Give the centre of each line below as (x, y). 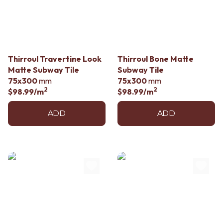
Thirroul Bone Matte (156, 59)
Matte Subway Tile (44, 70)
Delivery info (29, 13)
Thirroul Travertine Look (55, 59)
